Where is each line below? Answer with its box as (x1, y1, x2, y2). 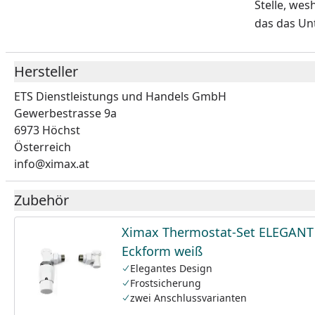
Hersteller (14, 62, 78, 81)
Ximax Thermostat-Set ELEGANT (122, 224, 314, 240)
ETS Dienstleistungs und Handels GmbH (14, 89, 226, 104)
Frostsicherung (130, 276, 201, 290)
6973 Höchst (14, 122, 80, 138)
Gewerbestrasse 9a (14, 105, 117, 121)
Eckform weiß (122, 243, 202, 259)
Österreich (14, 139, 71, 155)
